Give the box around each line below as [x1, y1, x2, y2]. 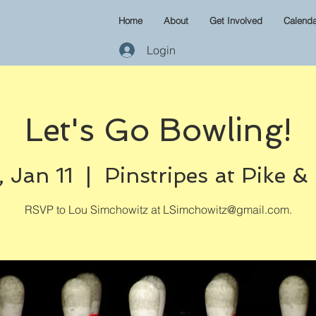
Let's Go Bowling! [24, 111, 292, 149]
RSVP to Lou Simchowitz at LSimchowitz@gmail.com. [24, 202, 292, 217]
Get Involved [209, 15, 262, 26]
